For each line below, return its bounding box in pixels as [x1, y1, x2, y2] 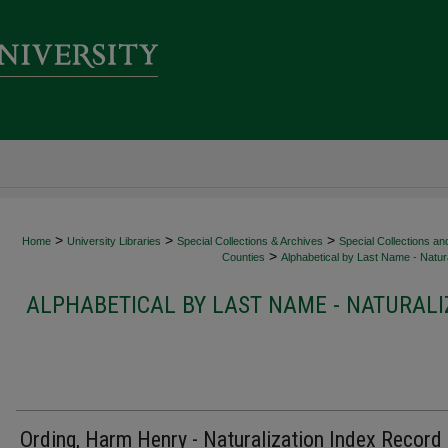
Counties [222, 251, 265, 263]
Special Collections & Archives [177, 235, 323, 247]
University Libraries [67, 235, 161, 247]
